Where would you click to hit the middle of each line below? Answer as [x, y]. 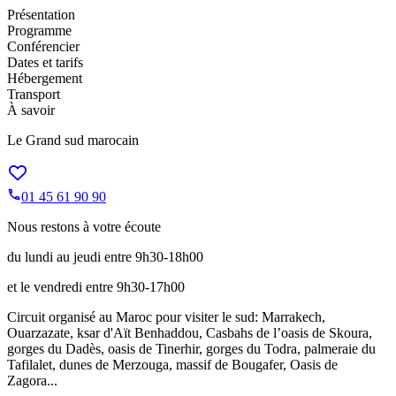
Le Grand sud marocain [73, 141]
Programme [39, 31]
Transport [34, 95]
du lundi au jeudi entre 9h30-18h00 [105, 257]
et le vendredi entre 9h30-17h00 [96, 287]
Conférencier [43, 47]
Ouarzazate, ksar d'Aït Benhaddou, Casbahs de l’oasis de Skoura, [190, 333]
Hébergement [45, 79]
